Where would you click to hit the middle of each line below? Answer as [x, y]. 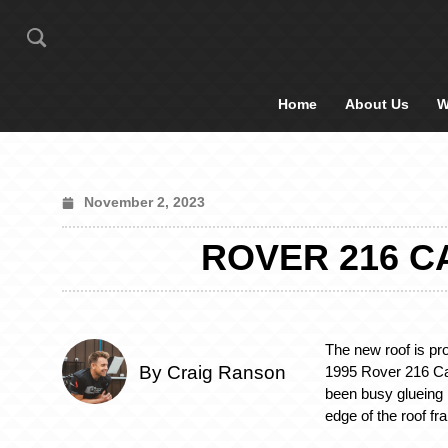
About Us [377, 104]
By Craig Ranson [212, 373]
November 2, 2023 [144, 202]
